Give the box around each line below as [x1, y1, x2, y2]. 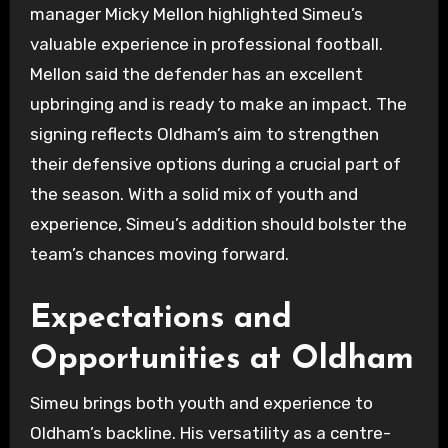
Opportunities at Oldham [29, 344, 414, 377]
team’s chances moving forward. [29, 244, 289, 265]
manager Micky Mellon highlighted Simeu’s [29, 4, 363, 25]
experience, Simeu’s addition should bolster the [29, 214, 407, 235]
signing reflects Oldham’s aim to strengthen [29, 124, 379, 145]
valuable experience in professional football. [29, 34, 383, 55]
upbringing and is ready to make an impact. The [29, 94, 407, 115]
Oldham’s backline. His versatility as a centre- [29, 422, 391, 443]
